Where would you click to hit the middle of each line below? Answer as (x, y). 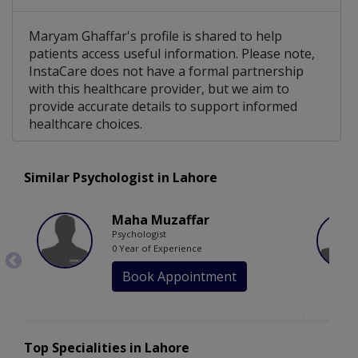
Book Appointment (179, 277)
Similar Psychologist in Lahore (121, 178)
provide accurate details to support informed (163, 107)
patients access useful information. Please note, (172, 54)
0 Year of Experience (157, 249)
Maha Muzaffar (161, 220)
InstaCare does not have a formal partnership (166, 72)
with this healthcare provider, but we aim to (159, 89)
